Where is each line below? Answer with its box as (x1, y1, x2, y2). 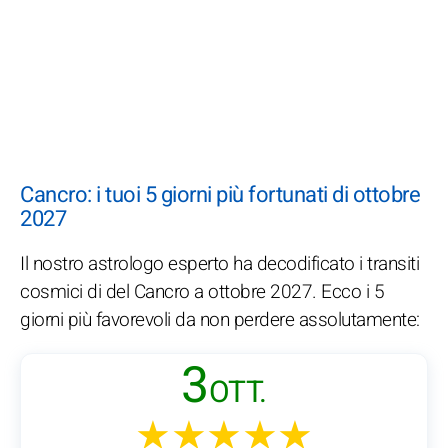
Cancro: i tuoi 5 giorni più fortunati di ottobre (20, 179, 420, 212)
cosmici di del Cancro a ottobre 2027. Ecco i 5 (20, 278, 384, 307)
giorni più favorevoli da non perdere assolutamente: (20, 306, 420, 335)
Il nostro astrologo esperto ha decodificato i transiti (20, 250, 419, 279)
